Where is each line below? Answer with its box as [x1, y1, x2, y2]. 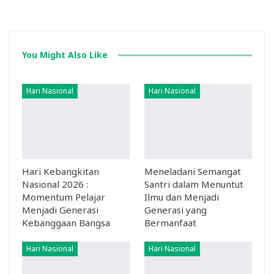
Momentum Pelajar [22, 191, 105, 204]
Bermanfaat [144, 217, 196, 229]
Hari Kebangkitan [22, 165, 99, 178]
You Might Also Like [22, 49, 108, 61]
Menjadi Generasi [22, 204, 98, 217]
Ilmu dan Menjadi [144, 191, 219, 204]
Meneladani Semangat [144, 165, 241, 178]
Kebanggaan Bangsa [22, 217, 110, 229]
